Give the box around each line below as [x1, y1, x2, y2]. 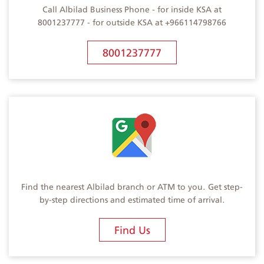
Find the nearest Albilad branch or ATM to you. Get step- [21, 179, 243, 194]
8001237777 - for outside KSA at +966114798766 [38, 14, 226, 30]
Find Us [114, 219, 150, 240]
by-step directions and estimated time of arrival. [39, 192, 225, 207]
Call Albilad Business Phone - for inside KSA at [42, 1, 222, 17]
